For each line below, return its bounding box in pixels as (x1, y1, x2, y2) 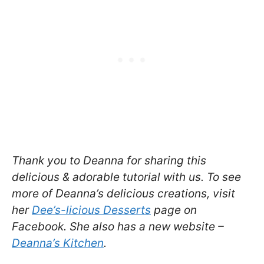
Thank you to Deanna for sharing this (12, 154, 206, 168)
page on (151, 203, 197, 217)
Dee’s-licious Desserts (32, 203, 151, 217)
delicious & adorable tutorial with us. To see (12, 170, 241, 184)
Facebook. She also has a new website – (12, 220, 224, 234)
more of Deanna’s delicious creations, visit (12, 187, 235, 201)
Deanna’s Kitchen (12, 236, 104, 250)
